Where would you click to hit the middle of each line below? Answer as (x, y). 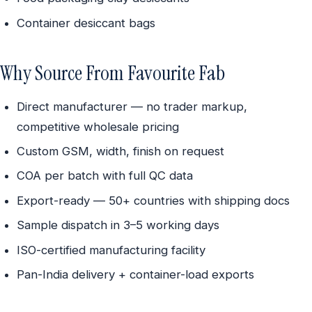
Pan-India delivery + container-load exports (135, 274)
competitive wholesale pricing (98, 126)
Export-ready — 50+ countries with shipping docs (153, 200)
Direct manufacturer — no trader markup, (132, 106)
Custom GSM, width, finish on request (120, 151)
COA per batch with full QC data (105, 176)
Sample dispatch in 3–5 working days (118, 225)
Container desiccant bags (86, 23)
